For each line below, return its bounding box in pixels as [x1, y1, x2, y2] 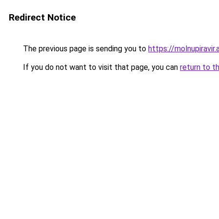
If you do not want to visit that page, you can [21, 63, 180, 72]
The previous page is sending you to [21, 44, 148, 53]
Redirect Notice [9, 12, 76, 23]
